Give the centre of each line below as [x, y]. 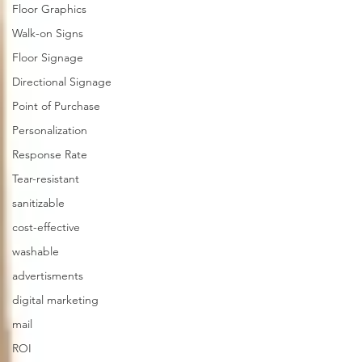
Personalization [50, 130]
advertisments [48, 276]
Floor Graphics [49, 9]
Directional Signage [62, 82]
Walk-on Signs [48, 33]
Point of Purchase [56, 106]
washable [36, 251]
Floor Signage [48, 57]
